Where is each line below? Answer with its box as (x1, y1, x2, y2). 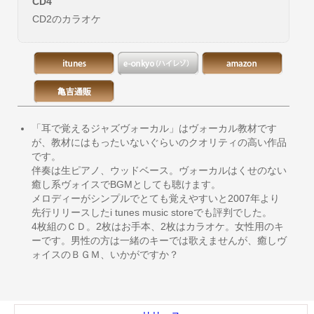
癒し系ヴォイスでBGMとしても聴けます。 (32, 179, 221, 190)
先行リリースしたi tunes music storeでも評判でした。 (32, 207, 272, 218)
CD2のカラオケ (32, 13, 101, 25)
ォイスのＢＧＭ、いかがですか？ (32, 249, 179, 260)
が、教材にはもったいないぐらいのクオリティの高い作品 (32, 137, 287, 148)
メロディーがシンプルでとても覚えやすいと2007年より (32, 193, 280, 204)
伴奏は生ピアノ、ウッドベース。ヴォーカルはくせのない (32, 165, 287, 176)
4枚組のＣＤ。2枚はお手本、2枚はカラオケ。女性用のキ (32, 221, 284, 232)
